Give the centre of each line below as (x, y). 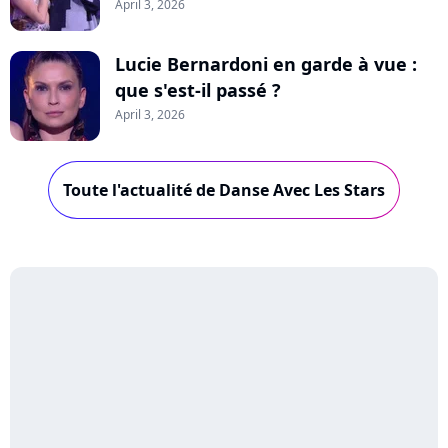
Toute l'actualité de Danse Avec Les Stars (224, 189)
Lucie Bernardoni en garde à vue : (266, 63)
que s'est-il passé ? (198, 89)
